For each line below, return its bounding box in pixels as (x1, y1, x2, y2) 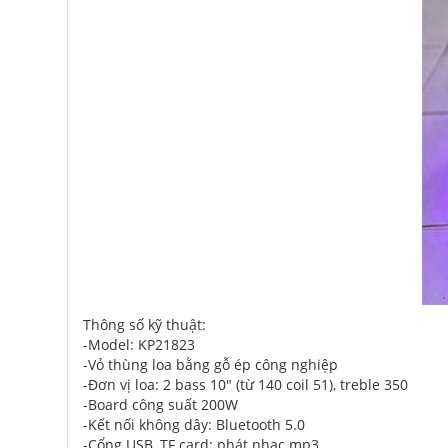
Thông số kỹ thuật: (83, 315, 206, 334)
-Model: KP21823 (83, 335, 195, 354)
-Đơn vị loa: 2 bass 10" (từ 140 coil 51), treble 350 (83, 375, 408, 394)
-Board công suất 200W (83, 395, 238, 414)
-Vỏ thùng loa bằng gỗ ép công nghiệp (83, 355, 338, 374)
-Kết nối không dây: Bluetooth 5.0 (83, 415, 305, 434)
